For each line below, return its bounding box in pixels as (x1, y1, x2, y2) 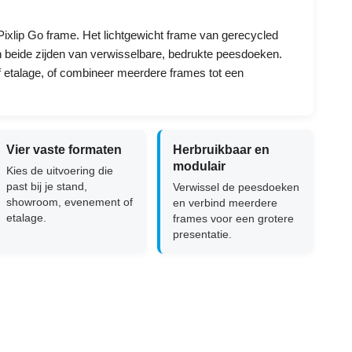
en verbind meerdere (173, 196, 278, 209)
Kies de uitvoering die (5, 164, 113, 177)
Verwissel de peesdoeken (173, 181, 300, 193)
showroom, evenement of (5, 196, 133, 208)
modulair (173, 159, 226, 173)
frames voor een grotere (173, 212, 295, 225)
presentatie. (173, 228, 233, 240)
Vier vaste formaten (5, 143, 122, 156)
